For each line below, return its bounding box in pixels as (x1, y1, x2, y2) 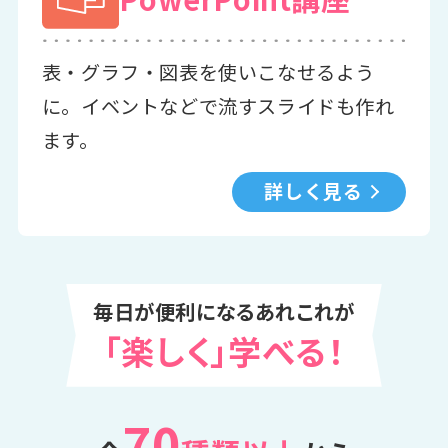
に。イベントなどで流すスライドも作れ (41, 92, 395, 121)
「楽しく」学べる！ (104, 325, 344, 375)
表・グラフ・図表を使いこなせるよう (41, 58, 375, 87)
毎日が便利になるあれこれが (93, 295, 355, 326)
